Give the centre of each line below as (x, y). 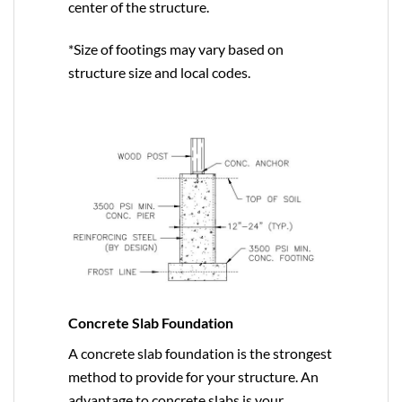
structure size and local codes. (159, 72)
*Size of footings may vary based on (176, 48)
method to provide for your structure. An (193, 377)
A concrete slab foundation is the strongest (200, 354)
